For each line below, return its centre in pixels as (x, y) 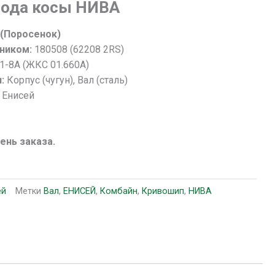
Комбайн (119, 191)
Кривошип (163, 191)
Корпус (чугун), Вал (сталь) (68, 80)
